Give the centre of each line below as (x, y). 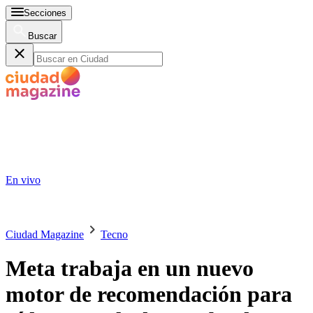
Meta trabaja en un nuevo (130, 269)
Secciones (45, 13)
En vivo (23, 180)
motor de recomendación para (149, 294)
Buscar (42, 36)
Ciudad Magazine (45, 234)
